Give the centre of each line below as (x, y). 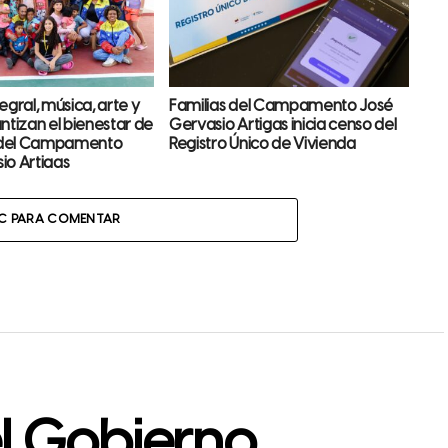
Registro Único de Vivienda (262, 144)
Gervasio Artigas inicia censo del (283, 125)
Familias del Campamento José (281, 106)
